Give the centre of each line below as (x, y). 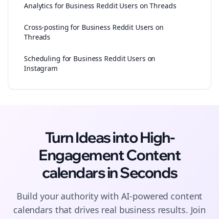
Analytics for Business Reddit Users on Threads (100, 6)
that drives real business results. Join (129, 210)
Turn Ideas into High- (109, 137)
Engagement (82, 155)
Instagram (41, 68)
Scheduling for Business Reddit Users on (90, 58)
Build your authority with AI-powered (94, 196)
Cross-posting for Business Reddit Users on (94, 27)
